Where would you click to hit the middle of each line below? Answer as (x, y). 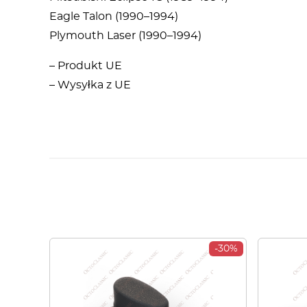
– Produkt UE (86, 66)
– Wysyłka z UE (90, 85)
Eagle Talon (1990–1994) (114, 16)
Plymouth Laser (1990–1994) (125, 36)
